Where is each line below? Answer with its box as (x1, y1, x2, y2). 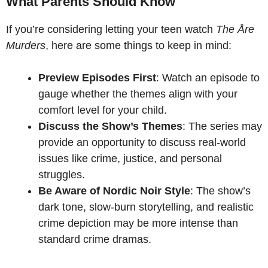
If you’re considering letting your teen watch (6, 23, 216, 35)
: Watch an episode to (156, 71, 260, 84)
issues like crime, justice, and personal (38, 152, 222, 165)
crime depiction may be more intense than (38, 217, 238, 229)
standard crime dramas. (38, 233, 151, 245)
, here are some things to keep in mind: (45, 39, 232, 51)
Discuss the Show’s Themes (38, 120, 182, 132)
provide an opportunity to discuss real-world (38, 136, 246, 148)
